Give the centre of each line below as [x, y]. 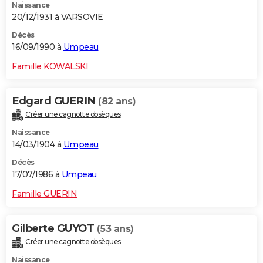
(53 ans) [115, 228]
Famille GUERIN [44, 193]
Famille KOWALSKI [50, 66]
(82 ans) [117, 101]
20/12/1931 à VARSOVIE [58, 17]
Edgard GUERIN [55, 101]
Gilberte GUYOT [54, 228]
